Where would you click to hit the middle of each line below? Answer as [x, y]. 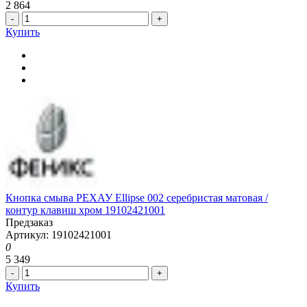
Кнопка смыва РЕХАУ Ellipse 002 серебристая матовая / [137, 197]
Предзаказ [29, 222]
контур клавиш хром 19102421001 [85, 210]
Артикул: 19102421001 [59, 234]
